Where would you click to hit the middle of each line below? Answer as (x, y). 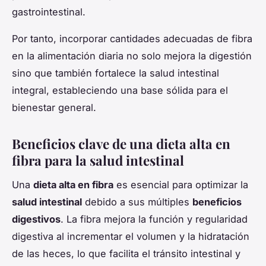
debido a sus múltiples (137, 202)
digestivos (36, 219)
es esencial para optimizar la (181, 184)
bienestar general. (54, 108)
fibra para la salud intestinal (98, 161)
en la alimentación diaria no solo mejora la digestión (132, 56)
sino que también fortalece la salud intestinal (115, 73)
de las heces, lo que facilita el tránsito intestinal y (126, 253)
